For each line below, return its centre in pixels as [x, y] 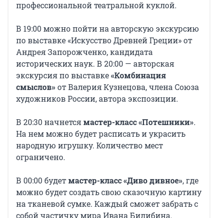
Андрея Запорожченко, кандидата [84, 52]
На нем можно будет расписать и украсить [101, 134]
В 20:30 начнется [50, 122]
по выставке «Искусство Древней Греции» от [104, 40]
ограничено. [41, 157]
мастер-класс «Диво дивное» [125, 181]
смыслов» [36, 87]
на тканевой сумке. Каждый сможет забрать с [107, 204]
